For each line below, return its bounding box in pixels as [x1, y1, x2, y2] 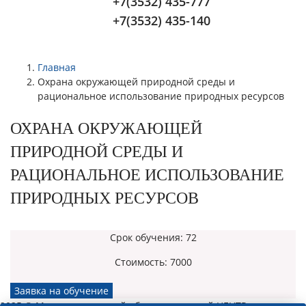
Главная [38, 61, 76, 74]
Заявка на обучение [14, 284, 109, 297]
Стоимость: [114, 255, 170, 268]
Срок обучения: [109, 231, 186, 244]
